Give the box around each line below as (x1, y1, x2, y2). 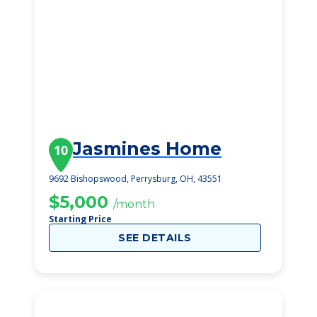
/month (113, 197, 155, 211)
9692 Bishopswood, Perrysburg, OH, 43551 (49, 173, 222, 185)
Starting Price (49, 213, 112, 225)
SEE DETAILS (118, 231, 192, 244)
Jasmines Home (73, 138, 221, 159)
